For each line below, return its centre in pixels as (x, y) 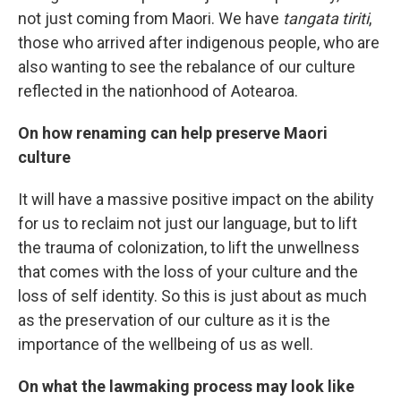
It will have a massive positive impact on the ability (196, 199)
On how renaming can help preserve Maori (173, 133)
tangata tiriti (326, 18)
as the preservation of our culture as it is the (174, 320)
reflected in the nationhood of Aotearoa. (158, 91)
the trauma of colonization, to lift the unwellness (189, 247)
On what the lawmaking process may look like (186, 386)
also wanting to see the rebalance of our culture (187, 67)
